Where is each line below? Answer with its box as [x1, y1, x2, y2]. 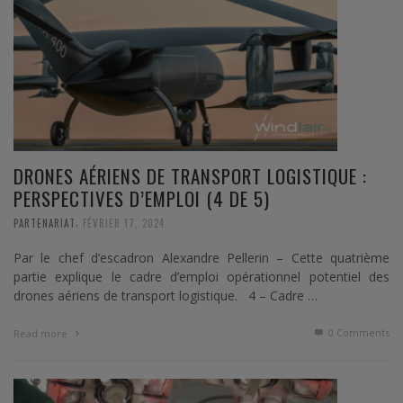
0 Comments [326, 325, 390, 339]
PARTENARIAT [13, 215, 76, 230]
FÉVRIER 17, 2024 [83, 215, 165, 230]
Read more [13, 326, 70, 340]
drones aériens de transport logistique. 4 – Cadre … [13, 286, 318, 304]
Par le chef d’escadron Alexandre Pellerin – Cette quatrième [13, 248, 390, 266]
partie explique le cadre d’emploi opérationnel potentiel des [13, 267, 390, 285]
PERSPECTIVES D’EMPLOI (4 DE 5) [13, 184, 270, 212]
